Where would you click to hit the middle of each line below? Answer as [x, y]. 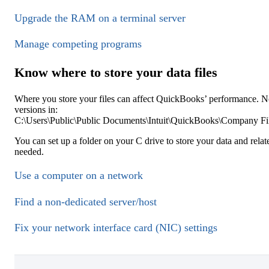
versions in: [36, 109]
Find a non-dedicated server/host [86, 201]
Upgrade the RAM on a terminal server [100, 18]
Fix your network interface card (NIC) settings [116, 228]
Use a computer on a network [79, 176]
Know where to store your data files [116, 73]
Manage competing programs [78, 44]
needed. [29, 151]
